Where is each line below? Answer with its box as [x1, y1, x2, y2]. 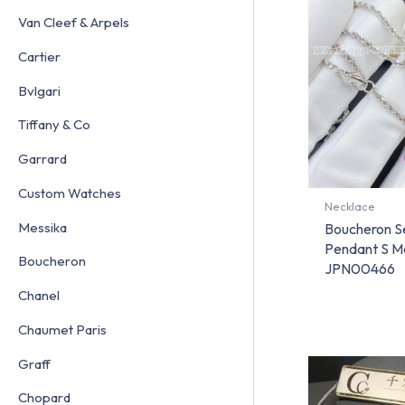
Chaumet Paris [18, 320, 107, 338]
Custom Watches [18, 184, 121, 202]
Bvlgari [18, 81, 61, 99]
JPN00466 [324, 259, 395, 278]
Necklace [324, 199, 375, 214]
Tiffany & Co [18, 116, 90, 134]
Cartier [18, 47, 61, 65]
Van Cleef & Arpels [18, 14, 129, 32]
